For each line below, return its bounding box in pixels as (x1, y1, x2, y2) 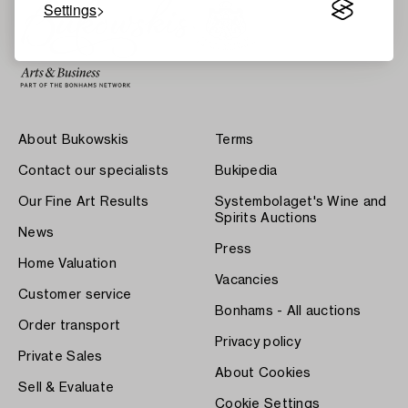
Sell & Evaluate (18, 381, 115, 394)
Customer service (18, 288, 132, 301)
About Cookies (215, 366, 311, 380)
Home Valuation (18, 257, 117, 270)
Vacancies (215, 273, 280, 287)
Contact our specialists (18, 164, 169, 178)
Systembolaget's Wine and (215, 195, 387, 209)
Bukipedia (215, 164, 278, 178)
